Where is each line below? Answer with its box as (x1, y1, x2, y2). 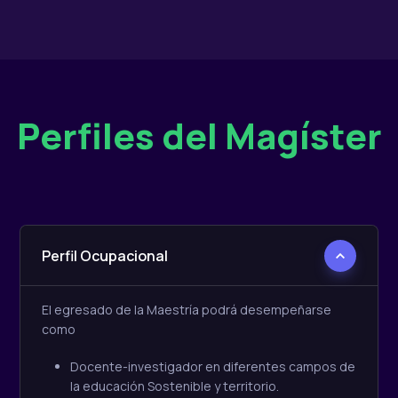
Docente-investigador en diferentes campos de (70, 357, 355, 375)
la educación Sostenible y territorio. (70, 377, 279, 394)
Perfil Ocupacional (42, 245, 168, 266)
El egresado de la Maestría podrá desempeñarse (42, 300, 331, 318)
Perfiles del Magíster (16, 110, 382, 160)
